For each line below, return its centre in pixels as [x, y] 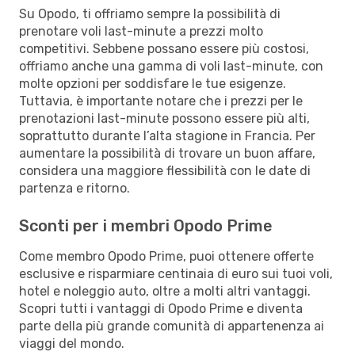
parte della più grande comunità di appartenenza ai [172, 326]
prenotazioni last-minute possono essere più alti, [164, 118]
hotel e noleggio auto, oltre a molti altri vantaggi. [165, 291]
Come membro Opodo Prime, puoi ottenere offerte [166, 256]
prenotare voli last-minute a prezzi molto [141, 31]
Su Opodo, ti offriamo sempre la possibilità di [150, 13]
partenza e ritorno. [74, 188]
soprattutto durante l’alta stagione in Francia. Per [167, 136]
